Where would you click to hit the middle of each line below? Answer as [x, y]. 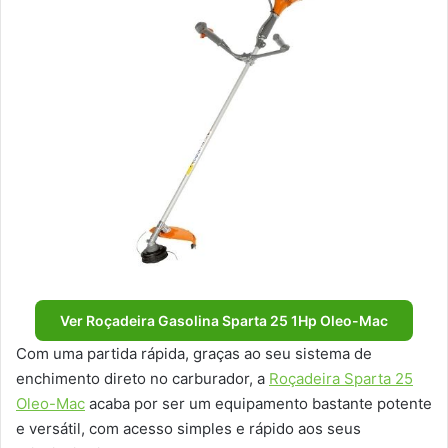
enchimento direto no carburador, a [142, 378]
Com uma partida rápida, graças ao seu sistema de [194, 353]
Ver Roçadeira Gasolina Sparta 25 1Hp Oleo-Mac [224, 320]
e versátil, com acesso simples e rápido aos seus [188, 428]
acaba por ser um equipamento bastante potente [258, 403]
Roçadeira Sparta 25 [341, 378]
